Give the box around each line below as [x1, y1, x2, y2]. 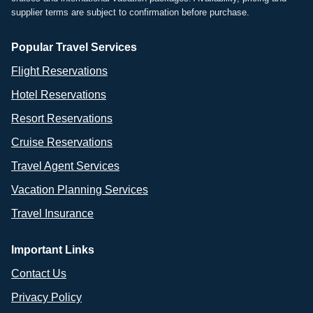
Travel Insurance [11, 208, 94, 220]
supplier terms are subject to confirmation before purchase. [11, 7, 249, 18]
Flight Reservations [11, 65, 108, 78]
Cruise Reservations [11, 136, 112, 149]
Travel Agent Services [11, 160, 119, 173]
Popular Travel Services [11, 41, 137, 54]
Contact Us [11, 268, 66, 280]
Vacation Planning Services [11, 184, 148, 196]
